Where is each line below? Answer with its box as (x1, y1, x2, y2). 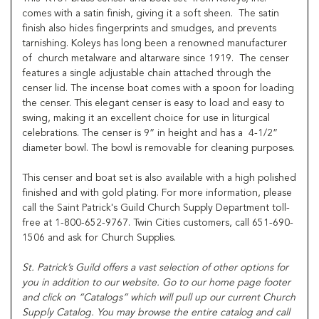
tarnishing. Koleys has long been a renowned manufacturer (22, 38, 287, 48)
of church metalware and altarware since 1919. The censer (22, 53, 289, 63)
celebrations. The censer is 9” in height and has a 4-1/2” (22, 127, 278, 138)
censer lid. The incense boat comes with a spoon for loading (22, 83, 294, 93)
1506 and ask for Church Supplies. (22, 232, 176, 243)
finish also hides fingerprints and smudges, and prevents (22, 23, 276, 33)
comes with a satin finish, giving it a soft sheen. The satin (22, 8, 279, 19)
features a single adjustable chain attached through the (22, 68, 271, 78)
